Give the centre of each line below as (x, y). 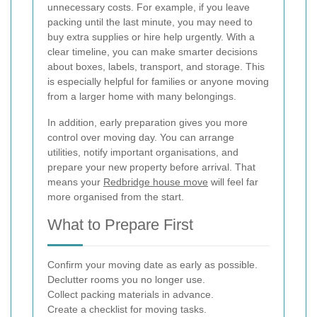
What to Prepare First (120, 225)
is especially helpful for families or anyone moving (158, 82)
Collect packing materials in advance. (131, 295)
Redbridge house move (156, 182)
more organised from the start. (116, 197)
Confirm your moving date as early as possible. (152, 265)
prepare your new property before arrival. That (151, 167)
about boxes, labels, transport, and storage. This (156, 67)
